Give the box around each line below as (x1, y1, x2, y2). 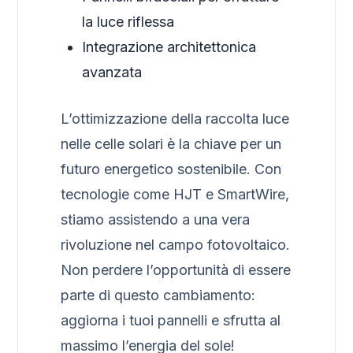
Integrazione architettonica (82, 39, 257, 56)
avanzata (82, 64, 143, 81)
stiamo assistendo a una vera (61, 211, 251, 229)
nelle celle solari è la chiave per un (61, 136, 282, 153)
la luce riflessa (82, 13, 175, 31)
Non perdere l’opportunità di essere (61, 262, 292, 279)
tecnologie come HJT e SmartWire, (61, 186, 290, 203)
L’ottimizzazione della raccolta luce (61, 110, 290, 128)
